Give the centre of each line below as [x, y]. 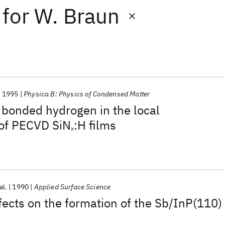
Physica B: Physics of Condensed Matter [87, 94]
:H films [95, 125]
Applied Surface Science [72, 187]
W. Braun [77, 16]
